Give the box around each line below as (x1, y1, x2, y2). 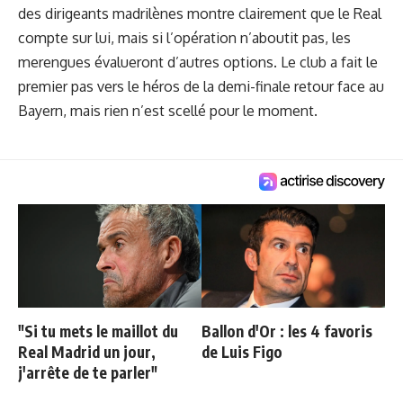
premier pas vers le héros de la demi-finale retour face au (18, 77, 384, 96)
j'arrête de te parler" (18, 363, 157, 383)
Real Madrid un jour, (18, 342, 156, 363)
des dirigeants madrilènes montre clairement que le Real (18, 4, 381, 23)
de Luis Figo (201, 342, 282, 363)
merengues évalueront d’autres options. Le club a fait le (18, 53, 378, 72)
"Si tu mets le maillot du (18, 321, 178, 342)
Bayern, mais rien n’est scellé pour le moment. (18, 102, 318, 121)
